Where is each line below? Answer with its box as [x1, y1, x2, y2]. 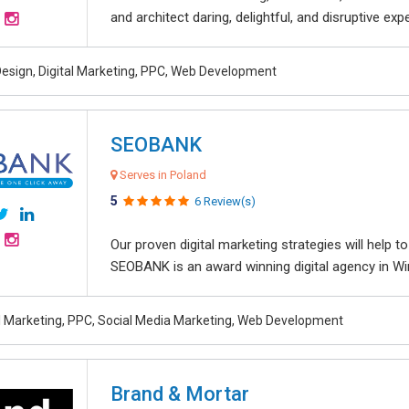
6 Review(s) [194, 194, 256, 208]
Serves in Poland [117, 168, 206, 182]
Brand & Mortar [110, 383, 249, 405]
